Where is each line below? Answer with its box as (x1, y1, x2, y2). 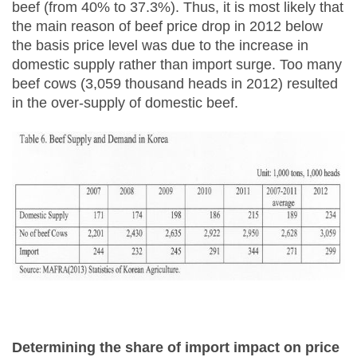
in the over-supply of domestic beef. (12, 95, 238, 111)
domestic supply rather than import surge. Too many (12, 57, 342, 73)
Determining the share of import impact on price (12, 339, 339, 355)
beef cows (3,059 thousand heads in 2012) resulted (12, 76, 338, 92)
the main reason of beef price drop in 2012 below (12, 18, 323, 34)
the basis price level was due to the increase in (12, 37, 308, 53)
